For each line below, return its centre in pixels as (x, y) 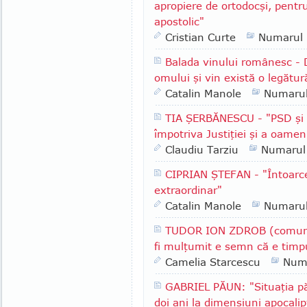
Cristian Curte (200, 37)
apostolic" (179, 21)
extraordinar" (188, 190)
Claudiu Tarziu (202, 149)
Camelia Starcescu (213, 262)
